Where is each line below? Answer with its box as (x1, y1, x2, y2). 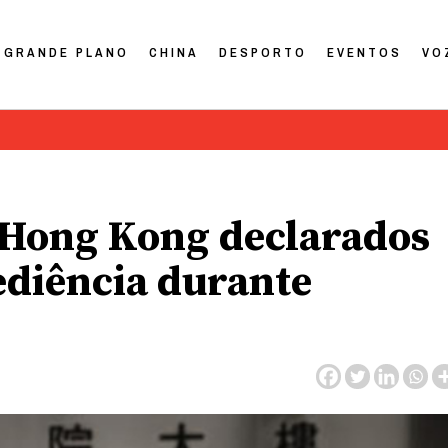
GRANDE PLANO (4, 43, 130, 61)
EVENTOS (327, 43, 403, 61)
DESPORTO (219, 43, 308, 61)
